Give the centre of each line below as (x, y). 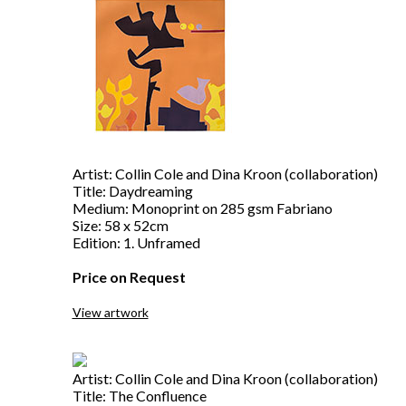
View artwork (110, 312)
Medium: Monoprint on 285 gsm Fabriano (202, 208)
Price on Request (129, 277)
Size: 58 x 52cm (120, 225)
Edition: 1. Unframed (136, 242)
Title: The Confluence (139, 396)
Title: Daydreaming (132, 191)
